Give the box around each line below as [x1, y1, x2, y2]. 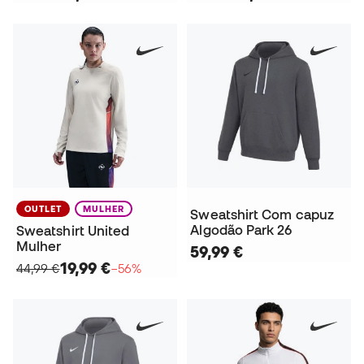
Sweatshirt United [16, 223, 130, 238]
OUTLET [24, 203, 62, 214]
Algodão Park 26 [190, 222, 292, 237]
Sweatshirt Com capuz [190, 206, 334, 222]
